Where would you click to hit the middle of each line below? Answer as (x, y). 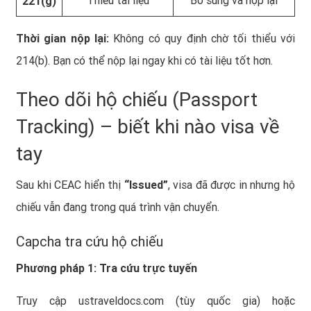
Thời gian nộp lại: (63, 38)
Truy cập (47, 301)
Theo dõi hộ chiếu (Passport (137, 99)
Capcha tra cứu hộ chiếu (90, 241)
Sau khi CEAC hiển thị (70, 185)
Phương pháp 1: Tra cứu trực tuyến (107, 268)
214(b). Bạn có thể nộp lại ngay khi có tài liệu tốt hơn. (144, 60)
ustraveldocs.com (121, 301)
